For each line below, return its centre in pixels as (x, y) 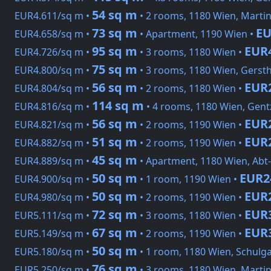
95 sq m (115, 51)
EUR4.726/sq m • (53, 52)
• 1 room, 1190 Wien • (188, 179)
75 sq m (115, 70)
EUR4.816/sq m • (53, 107)
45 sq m (115, 160)
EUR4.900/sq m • (53, 179)
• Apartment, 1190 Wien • (197, 34)
